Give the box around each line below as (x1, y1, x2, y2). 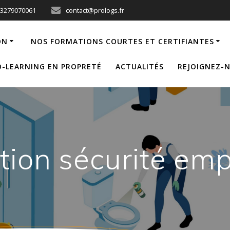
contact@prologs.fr (66, 6, 125, 15)
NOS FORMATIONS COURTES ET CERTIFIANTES (30, 36, 214, 46)
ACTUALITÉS (116, 61, 164, 71)
